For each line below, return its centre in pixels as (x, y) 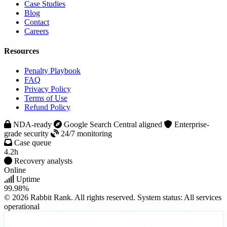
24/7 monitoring (85, 134)
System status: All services (179, 198)
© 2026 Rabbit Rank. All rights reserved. (70, 198)
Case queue (33, 143)
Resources (22, 51)
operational (22, 207)
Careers (36, 31)
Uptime (28, 179)
